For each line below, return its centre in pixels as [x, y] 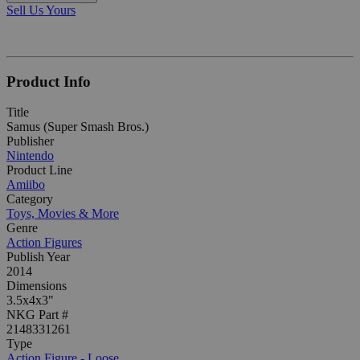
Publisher [30, 141]
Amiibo [26, 185]
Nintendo [30, 156]
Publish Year [38, 257]
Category [30, 199]
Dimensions [37, 286]
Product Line [39, 170]
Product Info [49, 81]
